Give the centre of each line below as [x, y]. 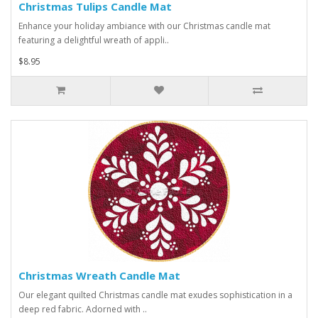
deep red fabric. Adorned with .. [83, 309]
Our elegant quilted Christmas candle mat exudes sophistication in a [155, 295]
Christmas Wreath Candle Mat [99, 276]
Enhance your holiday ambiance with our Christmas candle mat [144, 26]
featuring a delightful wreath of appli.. [94, 40]
